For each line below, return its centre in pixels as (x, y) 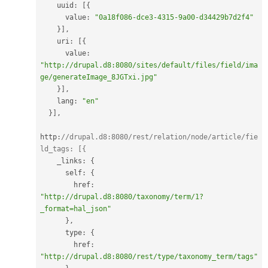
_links (69, 161)
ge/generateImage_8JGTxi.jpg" (99, 77)
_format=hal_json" (76, 208)
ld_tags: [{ (63, 149)
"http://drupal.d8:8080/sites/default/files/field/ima (149, 65)
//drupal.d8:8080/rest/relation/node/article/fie (159, 137)
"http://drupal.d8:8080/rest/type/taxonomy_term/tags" (149, 256)
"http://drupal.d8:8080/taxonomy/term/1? (122, 197)
